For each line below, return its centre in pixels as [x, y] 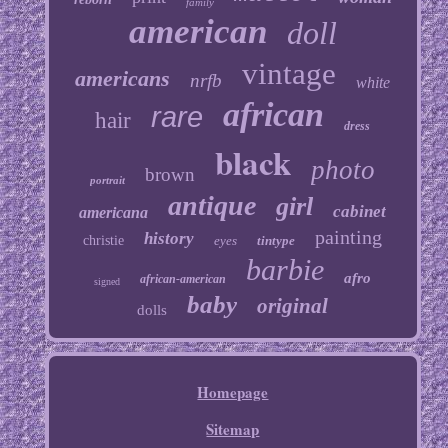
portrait [108, 180]
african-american [183, 279]
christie [104, 241]
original [293, 306]
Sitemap [233, 429]
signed [107, 282]
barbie [285, 270]
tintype [276, 241]
